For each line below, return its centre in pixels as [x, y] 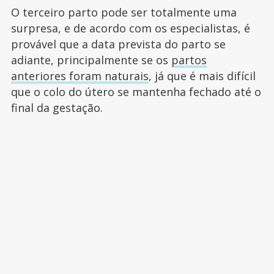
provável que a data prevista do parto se [118, 44]
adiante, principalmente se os [91, 60]
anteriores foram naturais [80, 76]
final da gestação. [58, 108]
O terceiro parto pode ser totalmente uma [124, 13]
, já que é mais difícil [202, 76]
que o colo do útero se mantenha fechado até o [136, 92]
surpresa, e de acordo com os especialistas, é [130, 28]
